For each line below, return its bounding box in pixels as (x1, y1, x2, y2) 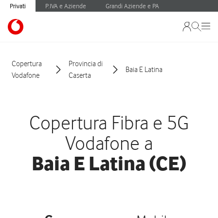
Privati (10, 1, 26, 10)
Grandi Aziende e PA (106, 1, 159, 10)
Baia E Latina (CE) (32, 152, 186, 175)
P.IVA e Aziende (45, 1, 86, 10)
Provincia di (69, 59, 103, 68)
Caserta (69, 71, 91, 80)
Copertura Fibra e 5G (29, 111, 189, 134)
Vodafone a (65, 131, 153, 154)
